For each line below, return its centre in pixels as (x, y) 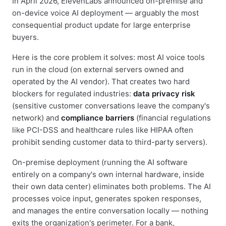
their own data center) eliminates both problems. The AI (111, 186)
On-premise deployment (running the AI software (100, 162)
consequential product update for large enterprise (101, 25)
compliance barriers (98, 118)
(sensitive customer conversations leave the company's (111, 106)
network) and (37, 118)
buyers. (25, 37)
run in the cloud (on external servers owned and (98, 69)
